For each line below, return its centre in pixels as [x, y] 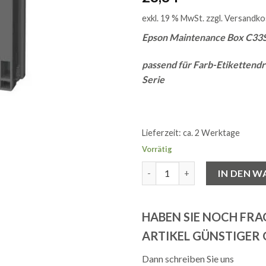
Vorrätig [157, 149]
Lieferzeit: [162, 133]
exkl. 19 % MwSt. [173, 18]
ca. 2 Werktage [211, 133]
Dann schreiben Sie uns [188, 258]
